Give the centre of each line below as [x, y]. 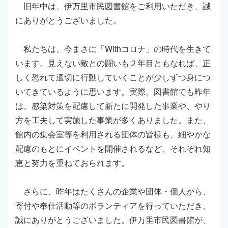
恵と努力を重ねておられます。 [72, 162]
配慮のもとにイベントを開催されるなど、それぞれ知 [113, 148]
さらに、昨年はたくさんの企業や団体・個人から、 [113, 191]
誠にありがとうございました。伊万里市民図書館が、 [113, 219]
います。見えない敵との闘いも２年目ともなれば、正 [113, 63]
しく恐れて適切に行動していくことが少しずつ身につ [113, 77]
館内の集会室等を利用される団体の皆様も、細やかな [113, 134]
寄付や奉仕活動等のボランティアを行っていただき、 [113, 205]
